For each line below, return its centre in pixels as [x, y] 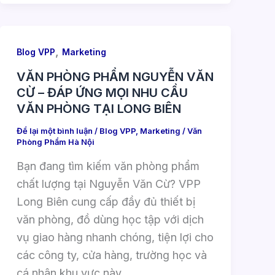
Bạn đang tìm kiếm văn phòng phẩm [108, 166]
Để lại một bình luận [54, 131]
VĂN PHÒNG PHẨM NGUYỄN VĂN [115, 77]
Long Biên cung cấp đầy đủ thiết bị [106, 201]
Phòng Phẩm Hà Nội [55, 142]
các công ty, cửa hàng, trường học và [111, 255]
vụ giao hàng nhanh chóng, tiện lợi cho [115, 237]
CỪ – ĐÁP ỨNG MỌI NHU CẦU [102, 93]
